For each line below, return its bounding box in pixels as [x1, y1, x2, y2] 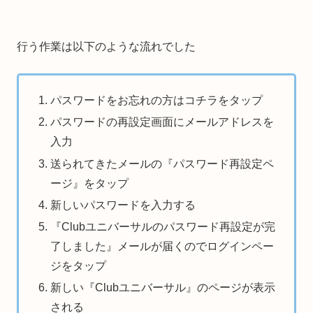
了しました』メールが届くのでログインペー [50, 240, 275, 252]
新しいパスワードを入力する [50, 198, 196, 211]
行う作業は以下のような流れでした [17, 40, 196, 52]
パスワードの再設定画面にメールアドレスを [50, 116, 275, 129]
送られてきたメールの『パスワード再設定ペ [50, 157, 275, 170]
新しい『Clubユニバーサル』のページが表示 [50, 282, 276, 294]
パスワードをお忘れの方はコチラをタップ [50, 94, 263, 107]
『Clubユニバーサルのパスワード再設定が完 [50, 220, 276, 233]
